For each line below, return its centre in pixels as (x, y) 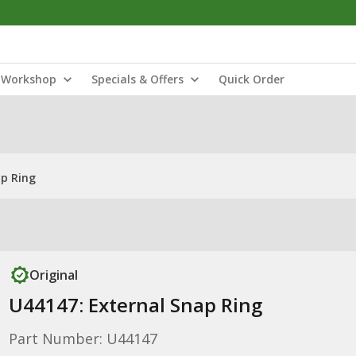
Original (53, 275)
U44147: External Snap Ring (135, 305)
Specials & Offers (137, 79)
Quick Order (252, 79)
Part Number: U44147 (83, 339)
